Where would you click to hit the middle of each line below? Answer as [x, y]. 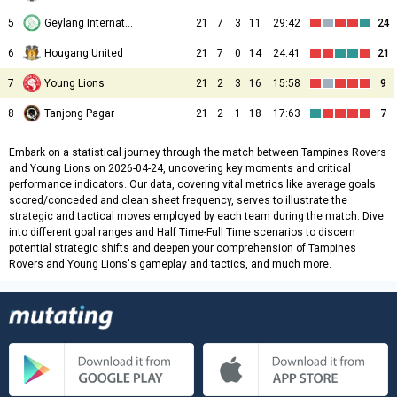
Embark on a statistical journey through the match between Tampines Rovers [198, 153]
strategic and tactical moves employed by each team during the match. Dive [196, 217]
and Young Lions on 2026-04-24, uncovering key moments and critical [180, 169]
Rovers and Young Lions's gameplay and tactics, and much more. [170, 265]
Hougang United [84, 54]
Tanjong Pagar [79, 114]
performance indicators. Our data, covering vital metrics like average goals [192, 185]
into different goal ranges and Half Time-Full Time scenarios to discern [182, 233]
